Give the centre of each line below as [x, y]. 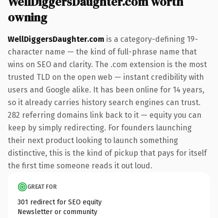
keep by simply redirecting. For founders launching [100, 127]
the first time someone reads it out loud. [80, 165]
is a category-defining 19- [151, 39]
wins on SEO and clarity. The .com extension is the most [107, 64]
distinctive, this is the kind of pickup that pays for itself [107, 153]
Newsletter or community [57, 212]
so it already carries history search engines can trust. [104, 102]
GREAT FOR [42, 187]
